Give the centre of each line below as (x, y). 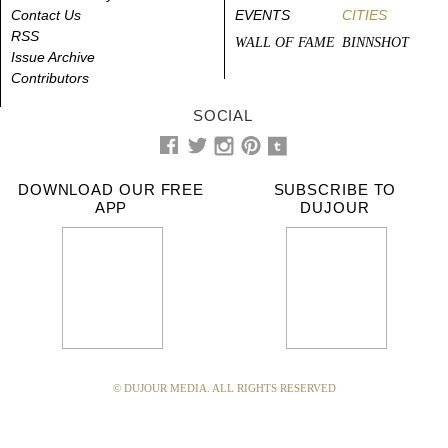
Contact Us (46, 14)
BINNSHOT (375, 42)
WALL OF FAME (285, 42)
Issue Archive (53, 56)
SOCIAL (223, 115)
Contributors (50, 77)
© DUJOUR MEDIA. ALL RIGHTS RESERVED (224, 387)
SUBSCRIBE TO (335, 189)
